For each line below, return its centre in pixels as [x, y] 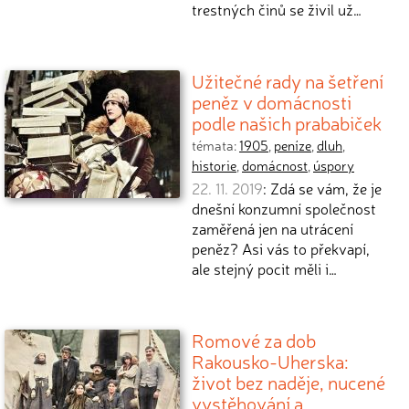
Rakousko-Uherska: [270, 361]
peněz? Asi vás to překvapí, [281, 248]
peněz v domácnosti [272, 101]
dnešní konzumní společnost [284, 208]
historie [214, 165]
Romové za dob [254, 340]
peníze [293, 145]
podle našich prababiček [287, 122]
